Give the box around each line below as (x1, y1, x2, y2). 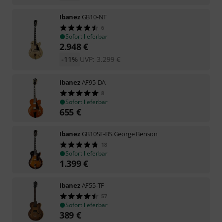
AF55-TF (81, 180, 105, 190)
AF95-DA (81, 77, 106, 87)
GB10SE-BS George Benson (81, 129, 158, 138)
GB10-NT (81, 12, 107, 21)
